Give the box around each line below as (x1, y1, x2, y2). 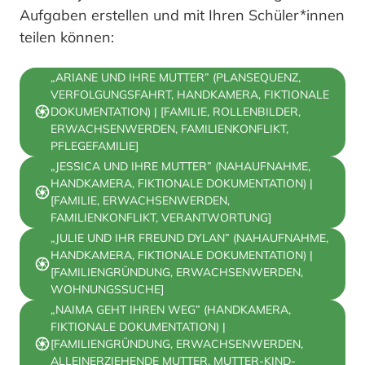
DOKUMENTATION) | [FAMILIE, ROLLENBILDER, (51, 103, 301, 119)
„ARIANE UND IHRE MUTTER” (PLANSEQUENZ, (51, 69, 301, 85)
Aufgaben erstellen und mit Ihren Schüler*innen (20, 5, 345, 24)
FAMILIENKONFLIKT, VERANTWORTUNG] (51, 209, 271, 225)
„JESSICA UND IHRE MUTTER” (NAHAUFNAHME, (51, 158, 310, 174)
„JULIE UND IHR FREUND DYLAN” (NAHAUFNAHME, (51, 230, 328, 245)
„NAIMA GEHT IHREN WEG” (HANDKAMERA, (51, 301, 291, 317)
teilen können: (20, 27, 114, 46)
